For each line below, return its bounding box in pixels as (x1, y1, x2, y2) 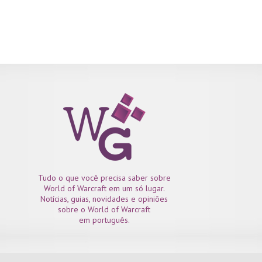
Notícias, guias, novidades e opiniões (40, 194, 168, 205)
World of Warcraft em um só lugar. (43, 183, 165, 194)
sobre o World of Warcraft (58, 204, 151, 215)
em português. (78, 215, 130, 226)
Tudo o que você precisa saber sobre (37, 173, 171, 184)
